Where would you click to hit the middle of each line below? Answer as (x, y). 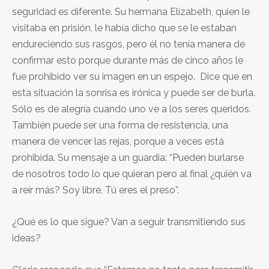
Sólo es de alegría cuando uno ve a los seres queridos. (131, 109)
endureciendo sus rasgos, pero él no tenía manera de (128, 44)
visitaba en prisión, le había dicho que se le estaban (124, 28)
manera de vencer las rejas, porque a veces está (118, 141)
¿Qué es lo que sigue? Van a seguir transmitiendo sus (129, 222)
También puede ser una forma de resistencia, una (120, 125)
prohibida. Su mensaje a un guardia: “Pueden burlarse (128, 157)
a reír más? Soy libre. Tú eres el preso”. (95, 190)
